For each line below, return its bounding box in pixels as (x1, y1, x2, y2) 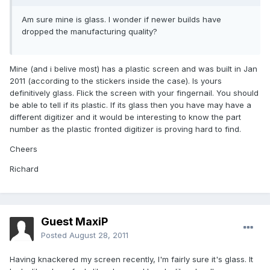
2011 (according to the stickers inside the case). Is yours (10, 76, 222, 86)
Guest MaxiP (41, 215, 108, 228)
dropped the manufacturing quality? (22, 27, 157, 37)
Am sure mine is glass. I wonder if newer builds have (22, 14, 221, 25)
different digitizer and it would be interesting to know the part (10, 112, 241, 122)
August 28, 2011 (69, 230, 128, 240)
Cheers (10, 144, 37, 154)
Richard (10, 164, 39, 174)
